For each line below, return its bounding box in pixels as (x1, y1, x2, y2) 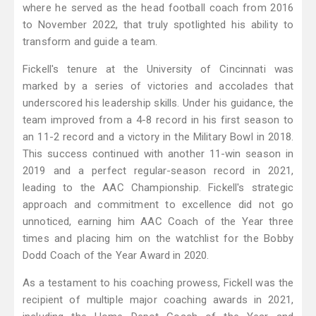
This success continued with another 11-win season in (23, 147, 293, 161)
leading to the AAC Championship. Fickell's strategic (23, 181, 293, 195)
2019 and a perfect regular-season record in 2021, (23, 164, 293, 178)
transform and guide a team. (23, 35, 158, 49)
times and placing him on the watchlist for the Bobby (23, 232, 293, 245)
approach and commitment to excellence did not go (23, 198, 293, 212)
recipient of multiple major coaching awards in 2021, (23, 293, 293, 307)
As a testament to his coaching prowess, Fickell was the (23, 276, 293, 290)
